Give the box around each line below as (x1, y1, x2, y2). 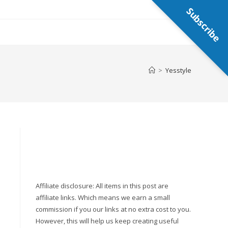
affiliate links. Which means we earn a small (36, 193, 170, 202)
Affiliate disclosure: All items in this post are (36, 181, 168, 190)
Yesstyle (165, 66, 191, 75)
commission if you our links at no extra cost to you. (36, 205, 191, 214)
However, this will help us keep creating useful (36, 216, 179, 225)
